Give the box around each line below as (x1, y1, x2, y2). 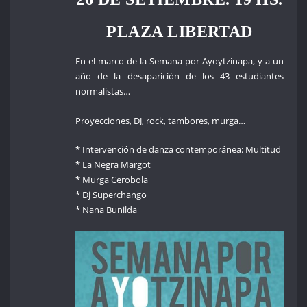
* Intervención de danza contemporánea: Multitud (75, 143, 282, 156)
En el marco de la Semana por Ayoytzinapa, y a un (75, 55, 284, 68)
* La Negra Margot (75, 158, 151, 171)
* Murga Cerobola (75, 173, 149, 186)
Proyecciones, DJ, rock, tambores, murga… (75, 114, 246, 127)
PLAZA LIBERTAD (106, 22, 253, 41)
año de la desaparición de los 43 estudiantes (75, 70, 284, 83)
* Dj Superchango (75, 188, 147, 201)
